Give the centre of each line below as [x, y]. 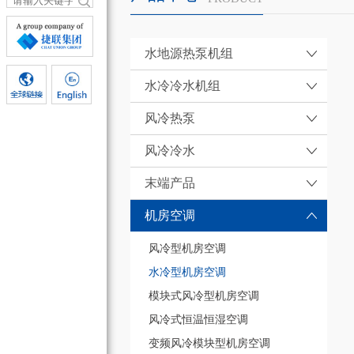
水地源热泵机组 [188, 53]
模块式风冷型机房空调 [203, 296]
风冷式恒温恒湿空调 [198, 320]
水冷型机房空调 [187, 273]
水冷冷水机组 [182, 85]
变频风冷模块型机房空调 [209, 344]
